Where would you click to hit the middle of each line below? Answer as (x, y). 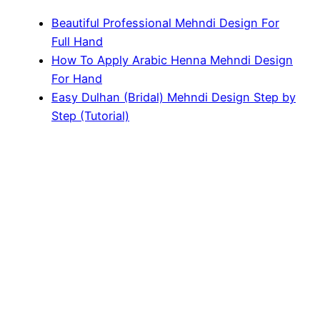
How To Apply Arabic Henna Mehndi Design (172, 60)
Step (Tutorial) (90, 116)
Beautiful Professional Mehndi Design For (165, 23)
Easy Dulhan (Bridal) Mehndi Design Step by (174, 97)
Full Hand (77, 42)
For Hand (77, 79)
